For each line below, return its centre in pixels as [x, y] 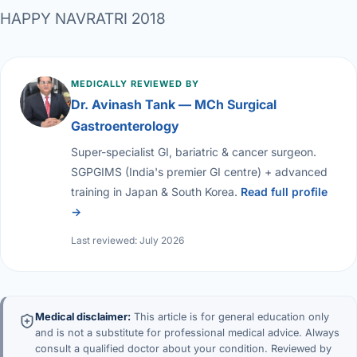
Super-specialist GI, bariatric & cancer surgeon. [194, 152]
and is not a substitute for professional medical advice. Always [187, 333]
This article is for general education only [230, 317]
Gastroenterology [125, 126]
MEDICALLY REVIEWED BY [135, 84]
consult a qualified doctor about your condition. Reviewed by [183, 349]
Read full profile [284, 192]
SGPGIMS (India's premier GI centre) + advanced [199, 172]
